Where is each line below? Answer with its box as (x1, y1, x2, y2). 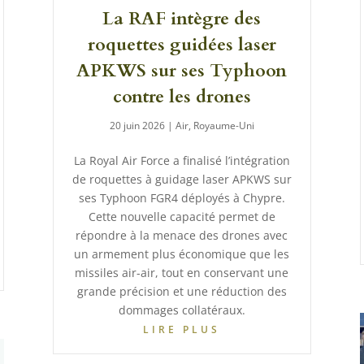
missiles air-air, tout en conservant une (75, 264, 289, 280)
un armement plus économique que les (74, 245, 290, 262)
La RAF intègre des (102, 6, 262, 31)
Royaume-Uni (193, 118, 254, 132)
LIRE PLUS (143, 322, 221, 336)
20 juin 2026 (109, 118, 165, 132)
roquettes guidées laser (87, 32, 276, 57)
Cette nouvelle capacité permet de (88, 208, 275, 224)
